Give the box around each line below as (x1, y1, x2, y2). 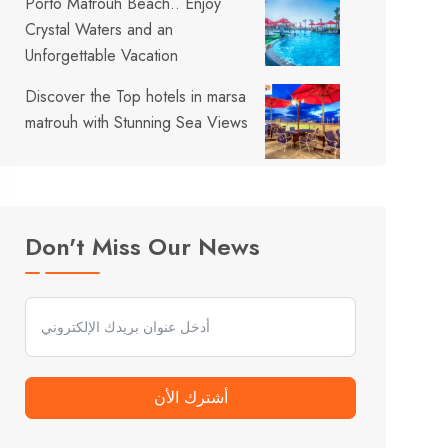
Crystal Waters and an (25, 18, 174, 42)
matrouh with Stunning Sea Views (25, 111, 249, 135)
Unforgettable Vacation (25, 44, 179, 68)
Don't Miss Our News (25, 228, 261, 264)
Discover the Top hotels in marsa (25, 85, 247, 109)
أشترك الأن (153, 385, 228, 409)
